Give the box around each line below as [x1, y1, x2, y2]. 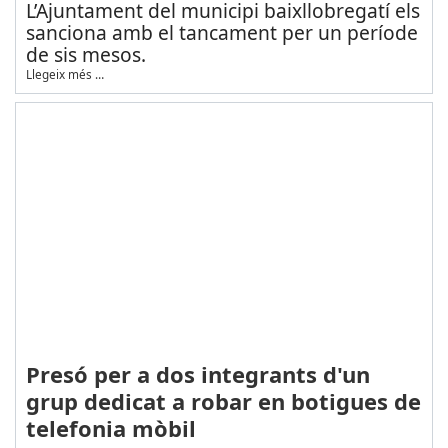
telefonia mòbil [25, 412, 196, 443]
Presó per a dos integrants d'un [25, 358, 370, 389]
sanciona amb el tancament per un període [25, 19, 418, 47]
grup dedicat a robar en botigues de [25, 385, 421, 416]
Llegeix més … [25, 66, 104, 83]
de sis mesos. [25, 41, 146, 69]
